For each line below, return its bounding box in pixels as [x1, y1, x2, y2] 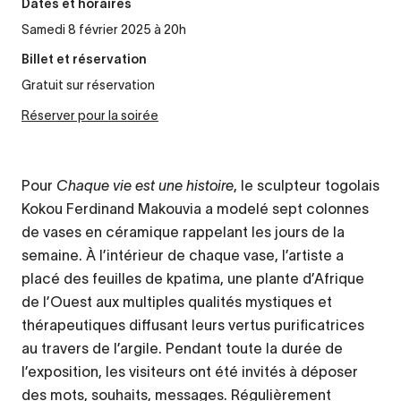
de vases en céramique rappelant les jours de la [21, 224, 345, 241]
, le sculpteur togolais [234, 177, 380, 194]
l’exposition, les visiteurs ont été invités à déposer [21, 363, 358, 380]
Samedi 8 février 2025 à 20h [21, 22, 186, 38]
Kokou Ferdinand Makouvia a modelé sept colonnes [21, 200, 369, 218]
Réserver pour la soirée [21, 108, 158, 124]
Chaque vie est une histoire [56, 177, 234, 194]
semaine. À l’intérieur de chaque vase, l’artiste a [21, 247, 344, 264]
